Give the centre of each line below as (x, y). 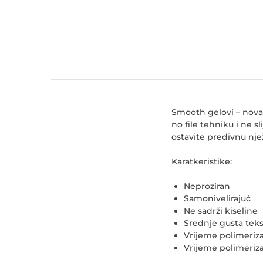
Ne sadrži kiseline (221, 211)
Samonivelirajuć (217, 198)
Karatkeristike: (202, 161)
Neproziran (207, 186)
